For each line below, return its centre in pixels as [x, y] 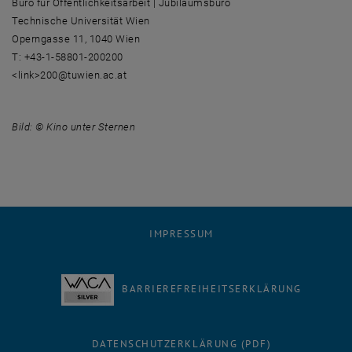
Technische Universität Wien [81, 21]
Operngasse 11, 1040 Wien [76, 39]
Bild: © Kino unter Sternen [74, 127]
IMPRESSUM [181, 234]
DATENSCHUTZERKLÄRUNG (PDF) [181, 344]
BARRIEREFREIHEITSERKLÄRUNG [212, 289]
